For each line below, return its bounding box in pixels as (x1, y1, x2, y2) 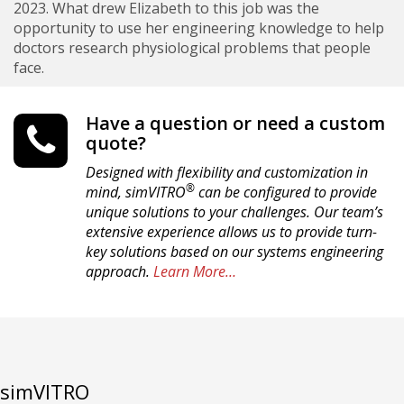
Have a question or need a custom (86, 111, 385, 135)
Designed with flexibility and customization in (86, 162, 368, 182)
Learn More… (153, 262, 236, 281)
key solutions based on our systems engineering (86, 242, 383, 262)
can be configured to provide (195, 182, 377, 202)
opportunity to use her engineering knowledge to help (14, 18, 384, 38)
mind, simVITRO (86, 182, 186, 202)
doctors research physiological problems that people (14, 38, 371, 58)
